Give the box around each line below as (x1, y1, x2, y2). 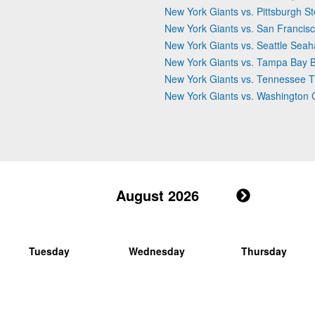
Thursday (241, 243, 287, 258)
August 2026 (116, 184, 199, 205)
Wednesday (128, 243, 185, 258)
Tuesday (29, 243, 70, 258)
